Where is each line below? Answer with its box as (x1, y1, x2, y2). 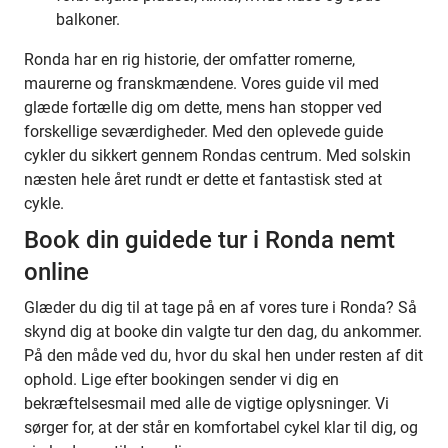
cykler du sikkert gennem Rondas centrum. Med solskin (24, 146, 411, 165)
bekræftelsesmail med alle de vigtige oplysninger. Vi (24, 394, 389, 413)
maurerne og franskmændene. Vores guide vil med (24, 74, 379, 93)
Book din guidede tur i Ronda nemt (24, 226, 395, 254)
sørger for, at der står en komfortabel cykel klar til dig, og (24, 418, 418, 437)
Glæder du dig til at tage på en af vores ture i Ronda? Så (24, 298, 417, 317)
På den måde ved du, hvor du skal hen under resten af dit (24, 346, 423, 365)
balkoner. (56, 10, 120, 29)
